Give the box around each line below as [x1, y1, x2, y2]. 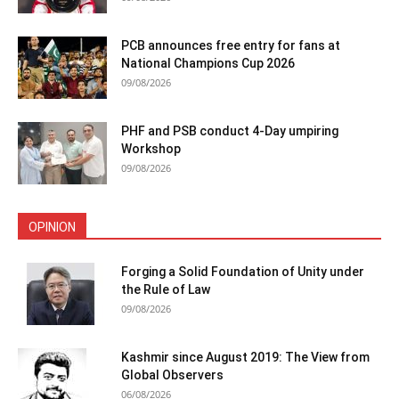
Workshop [121, 142, 181, 157]
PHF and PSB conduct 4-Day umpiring [121, 124, 338, 139]
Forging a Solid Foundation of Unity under [121, 265, 364, 280]
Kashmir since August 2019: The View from [121, 350, 370, 365]
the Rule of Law [121, 282, 210, 297]
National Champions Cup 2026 [121, 56, 295, 71]
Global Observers [121, 368, 224, 383]
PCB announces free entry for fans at [121, 38, 340, 53]
